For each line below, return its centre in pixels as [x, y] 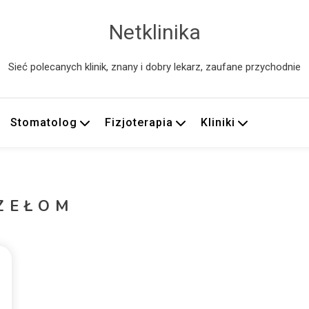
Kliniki [218, 122]
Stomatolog [44, 122]
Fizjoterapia [139, 122]
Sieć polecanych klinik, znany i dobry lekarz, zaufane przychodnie [154, 67]
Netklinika [154, 32]
